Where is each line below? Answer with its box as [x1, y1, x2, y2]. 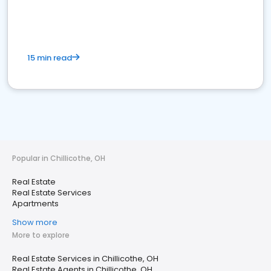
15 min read [27, 52, 72, 64]
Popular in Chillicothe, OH [12, 153, 105, 163]
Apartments [12, 198, 59, 209]
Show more [12, 217, 57, 228]
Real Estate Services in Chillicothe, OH [12, 253, 158, 264]
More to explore [12, 230, 70, 240]
